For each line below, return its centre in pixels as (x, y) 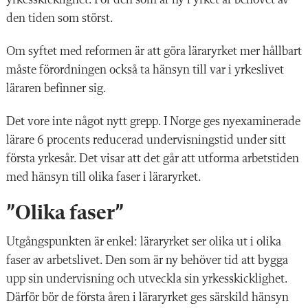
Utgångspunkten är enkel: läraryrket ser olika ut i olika (144, 242)
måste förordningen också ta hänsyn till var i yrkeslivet (145, 70)
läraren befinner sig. (56, 88)
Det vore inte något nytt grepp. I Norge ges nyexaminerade (153, 121)
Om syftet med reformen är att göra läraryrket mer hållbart (154, 51)
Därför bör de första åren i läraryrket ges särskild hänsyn (147, 297)
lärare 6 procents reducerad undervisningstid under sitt (146, 140)
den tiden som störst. (60, 18)
